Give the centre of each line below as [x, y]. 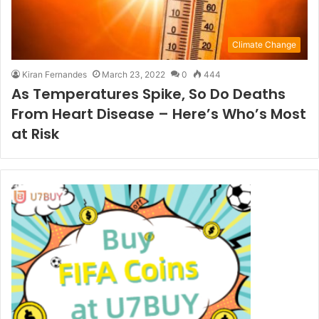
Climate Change [264, 45]
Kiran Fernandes [54, 75]
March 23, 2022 [134, 75]
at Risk [35, 134]
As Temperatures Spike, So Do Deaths [148, 94]
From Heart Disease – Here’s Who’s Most [159, 114]
